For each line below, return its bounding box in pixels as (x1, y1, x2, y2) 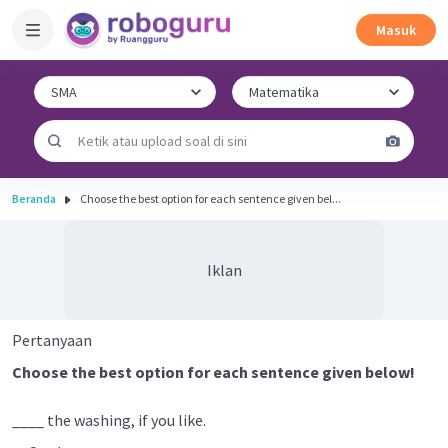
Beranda (12, 191, 56, 206)
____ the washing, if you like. (12, 410, 209, 430)
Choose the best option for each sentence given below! (12, 362, 415, 382)
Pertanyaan (12, 330, 92, 350)
